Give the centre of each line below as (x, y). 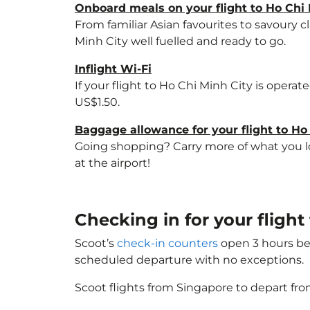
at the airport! (112, 163)
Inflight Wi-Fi (113, 69)
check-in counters (167, 243)
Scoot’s (96, 243)
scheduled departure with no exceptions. (189, 260)
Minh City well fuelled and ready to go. (180, 41)
